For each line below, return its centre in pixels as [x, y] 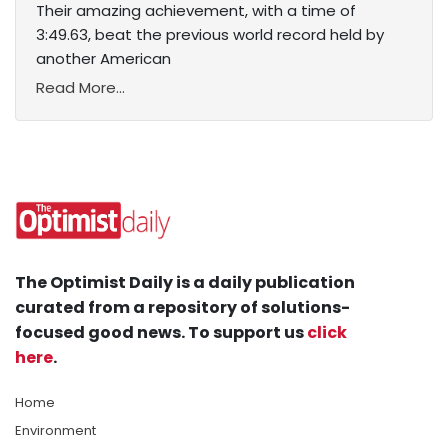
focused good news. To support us [161, 333]
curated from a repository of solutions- [182, 308]
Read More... [80, 88]
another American [103, 59]
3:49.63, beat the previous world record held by [210, 35]
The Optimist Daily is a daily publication [185, 283]
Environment [55, 431]
